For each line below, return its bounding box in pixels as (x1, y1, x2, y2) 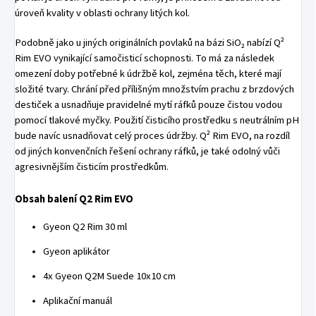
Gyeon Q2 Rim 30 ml (43, 219, 127, 235)
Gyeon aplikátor (43, 244, 110, 260)
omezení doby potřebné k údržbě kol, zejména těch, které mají (15, 66, 281, 82)
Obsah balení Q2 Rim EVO (15, 192, 133, 207)
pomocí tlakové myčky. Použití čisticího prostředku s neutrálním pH (15, 113, 299, 128)
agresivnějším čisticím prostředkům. (15, 159, 169, 175)
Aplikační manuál (43, 293, 112, 309)
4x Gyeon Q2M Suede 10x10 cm (43, 269, 176, 284)
